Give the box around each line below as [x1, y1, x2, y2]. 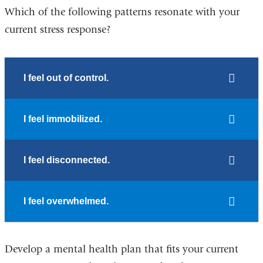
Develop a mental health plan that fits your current [4, 243, 238, 256]
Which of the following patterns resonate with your [4, 6, 240, 19]
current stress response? [4, 23, 110, 36]
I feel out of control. [23, 73, 109, 83]
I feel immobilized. [23, 114, 102, 124]
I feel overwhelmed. [23, 196, 109, 207]
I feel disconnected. [23, 155, 110, 166]
